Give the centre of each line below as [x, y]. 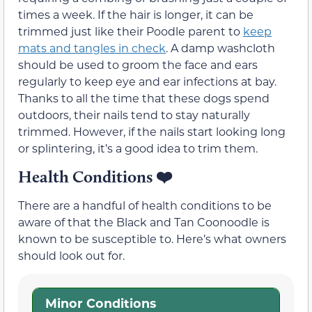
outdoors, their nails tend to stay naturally [134, 115]
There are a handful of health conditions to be [145, 205]
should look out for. [71, 255]
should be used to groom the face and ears [138, 65]
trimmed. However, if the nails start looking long [152, 132]
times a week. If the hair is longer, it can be [136, 15]
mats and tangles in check [92, 48]
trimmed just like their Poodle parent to [131, 31]
